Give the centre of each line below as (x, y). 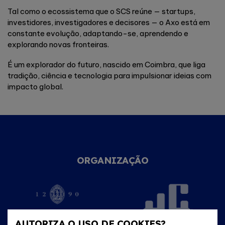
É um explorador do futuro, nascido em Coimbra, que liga (106, 65)
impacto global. (35, 87)
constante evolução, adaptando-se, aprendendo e (98, 33)
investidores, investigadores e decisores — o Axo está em (109, 22)
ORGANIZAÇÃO (113, 160)
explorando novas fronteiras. (58, 44)
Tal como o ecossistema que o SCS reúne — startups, (101, 11)
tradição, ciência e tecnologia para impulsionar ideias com (109, 76)
